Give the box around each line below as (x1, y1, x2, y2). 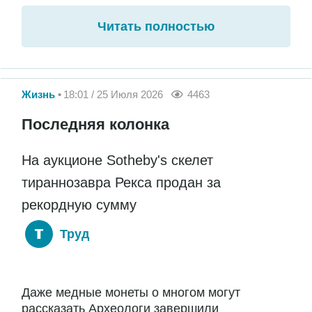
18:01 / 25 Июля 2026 (63, 88, 163, 100)
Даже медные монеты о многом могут (22, 286, 240, 300)
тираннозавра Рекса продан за (22, 174, 221, 190)
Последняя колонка (22, 115, 169, 133)
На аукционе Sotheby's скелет (22, 152, 213, 168)
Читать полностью (97, 19, 214, 34)
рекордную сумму (22, 196, 136, 212)
